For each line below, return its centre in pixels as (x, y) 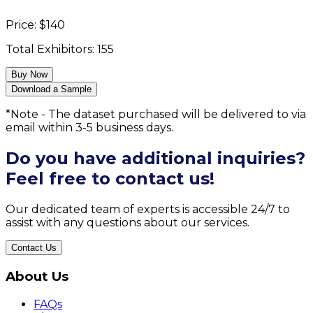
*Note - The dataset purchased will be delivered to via (156, 115)
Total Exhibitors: (51, 50)
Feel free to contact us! (110, 179)
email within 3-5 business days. (89, 128)
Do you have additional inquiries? (155, 159)
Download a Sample (51, 89)
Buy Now (29, 75)
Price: (22, 25)
